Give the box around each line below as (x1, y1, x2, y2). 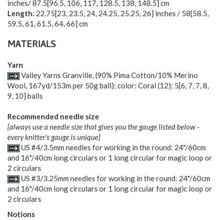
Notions (7, 209, 35, 219)
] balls (24, 91, 43, 100)
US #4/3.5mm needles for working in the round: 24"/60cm (20, 142, 206, 152)
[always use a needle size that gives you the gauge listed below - (7, 122, 199, 131)
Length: (7, 9, 34, 18)
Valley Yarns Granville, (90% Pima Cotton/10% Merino (20, 70, 198, 80)
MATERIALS (7, 37, 56, 53)
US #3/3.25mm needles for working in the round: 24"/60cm (20, 173, 210, 183)
